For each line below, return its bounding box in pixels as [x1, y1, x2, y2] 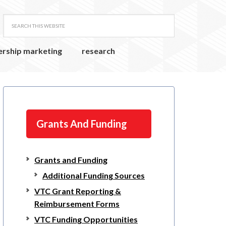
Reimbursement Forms [34, 199, 120, 209]
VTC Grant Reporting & [34, 186, 121, 196]
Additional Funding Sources [42, 171, 145, 181]
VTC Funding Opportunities [34, 214, 138, 224]
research [82, 46, 115, 55]
